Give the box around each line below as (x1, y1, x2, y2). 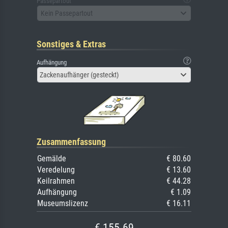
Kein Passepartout (41, 9, 93, 17)
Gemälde (37, 154, 66, 164)
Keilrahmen (37, 176, 75, 186)
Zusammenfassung (37, 136, 106, 148)
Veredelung (37, 165, 75, 175)
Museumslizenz (37, 198, 88, 209)
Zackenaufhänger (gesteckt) (40, 71, 119, 79)
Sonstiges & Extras (37, 39, 106, 50)
